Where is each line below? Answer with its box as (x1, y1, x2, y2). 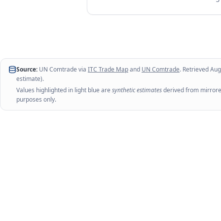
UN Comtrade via (37, 65, 86, 74)
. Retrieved (180, 65, 210, 74)
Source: (16, 65, 37, 74)
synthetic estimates (112, 86, 162, 94)
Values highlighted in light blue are (16, 86, 112, 94)
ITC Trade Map (88, 65, 128, 74)
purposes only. (16, 95, 56, 104)
